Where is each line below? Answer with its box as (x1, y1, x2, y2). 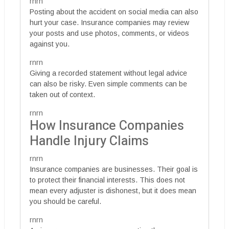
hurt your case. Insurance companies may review (30, 18, 189, 27)
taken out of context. (30, 90, 95, 99)
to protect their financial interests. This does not (30, 176, 185, 184)
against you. (30, 40, 70, 48)
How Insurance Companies (30, 117, 184, 135)
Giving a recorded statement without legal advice (30, 69, 187, 77)
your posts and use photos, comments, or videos (30, 29, 189, 37)
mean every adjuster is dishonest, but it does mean (30, 187, 196, 195)
